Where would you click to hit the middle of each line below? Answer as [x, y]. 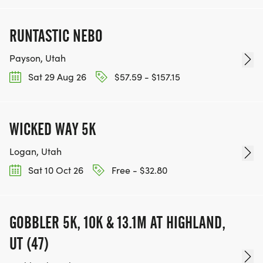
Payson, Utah [38, 58]
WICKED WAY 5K [53, 129]
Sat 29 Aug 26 [56, 76]
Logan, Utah [36, 151]
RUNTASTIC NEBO [56, 36]
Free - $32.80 [138, 170]
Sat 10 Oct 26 [55, 170]
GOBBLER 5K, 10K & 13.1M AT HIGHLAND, [117, 223]
